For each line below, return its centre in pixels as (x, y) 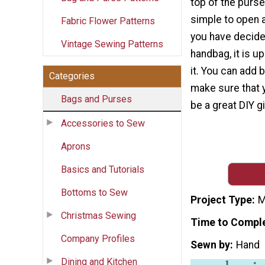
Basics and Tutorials (103, 169)
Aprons (76, 146)
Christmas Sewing (98, 215)
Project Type (221, 200)
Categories (72, 76)
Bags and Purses (96, 99)
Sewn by (210, 245)
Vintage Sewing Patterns (112, 44)
